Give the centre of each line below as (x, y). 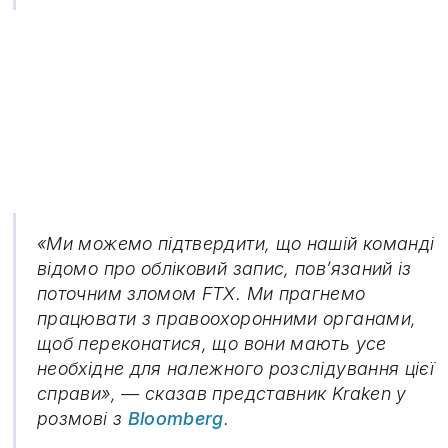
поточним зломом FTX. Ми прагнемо (201, 294)
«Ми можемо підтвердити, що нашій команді (236, 244)
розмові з (82, 419)
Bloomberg (175, 419)
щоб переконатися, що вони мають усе (212, 344)
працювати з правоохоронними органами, (227, 319)
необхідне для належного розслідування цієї (236, 369)
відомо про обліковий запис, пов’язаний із (224, 269)
